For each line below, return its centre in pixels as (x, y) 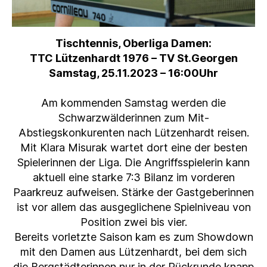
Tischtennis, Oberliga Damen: (133, 44)
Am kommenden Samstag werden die (133, 103)
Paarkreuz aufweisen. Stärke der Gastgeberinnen (133, 193)
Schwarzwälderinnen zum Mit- (133, 118)
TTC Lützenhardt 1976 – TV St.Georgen (133, 58)
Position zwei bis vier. (133, 222)
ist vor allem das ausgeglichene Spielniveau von (133, 207)
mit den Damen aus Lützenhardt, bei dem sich (133, 252)
